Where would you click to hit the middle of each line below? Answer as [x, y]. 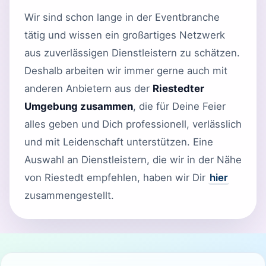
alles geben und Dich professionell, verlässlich [133, 124]
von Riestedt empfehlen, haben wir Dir [116, 177]
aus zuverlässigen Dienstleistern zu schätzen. [132, 53]
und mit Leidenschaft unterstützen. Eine [119, 142]
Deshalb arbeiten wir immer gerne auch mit [126, 70]
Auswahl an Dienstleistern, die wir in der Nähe [133, 159]
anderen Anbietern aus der [88, 88]
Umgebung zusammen [79, 106]
